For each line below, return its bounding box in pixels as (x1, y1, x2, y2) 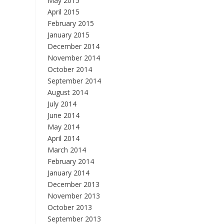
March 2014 (47, 145, 86, 154)
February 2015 (47, 18, 94, 28)
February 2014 (47, 156, 94, 166)
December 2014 (47, 41, 99, 51)
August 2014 (47, 87, 88, 97)
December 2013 (47, 179, 99, 189)
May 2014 (47, 122, 79, 131)
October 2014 (47, 64, 92, 74)
